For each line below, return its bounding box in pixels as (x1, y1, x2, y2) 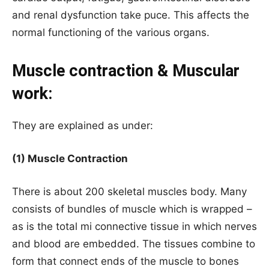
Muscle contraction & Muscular (12, 61, 240, 81)
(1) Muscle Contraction (12, 153, 128, 165)
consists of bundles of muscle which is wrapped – (12, 203, 252, 216)
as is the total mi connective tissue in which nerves (12, 220, 257, 233)
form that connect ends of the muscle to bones (12, 255, 239, 268)
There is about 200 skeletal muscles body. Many (12, 186, 247, 198)
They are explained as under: (12, 119, 153, 132)
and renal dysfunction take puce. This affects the (12, 9, 249, 22)
